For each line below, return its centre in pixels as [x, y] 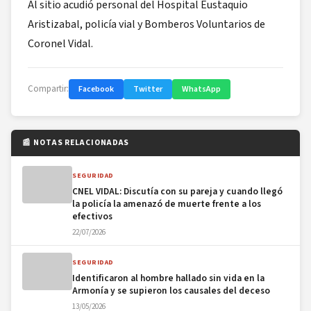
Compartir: [48, 89]
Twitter [148, 89]
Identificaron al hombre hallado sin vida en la [168, 278]
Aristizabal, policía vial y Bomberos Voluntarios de [146, 24]
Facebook [96, 89]
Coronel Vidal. [60, 43]
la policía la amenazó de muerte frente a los [167, 203]
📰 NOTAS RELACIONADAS [76, 142]
